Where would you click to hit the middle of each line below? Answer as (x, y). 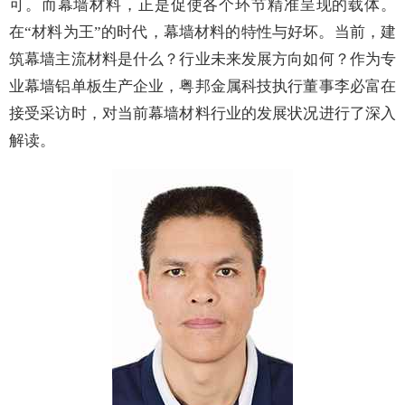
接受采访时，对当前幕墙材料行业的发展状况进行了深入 (202, 114)
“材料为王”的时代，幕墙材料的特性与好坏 (172, 33)
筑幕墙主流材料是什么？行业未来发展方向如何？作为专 (202, 60)
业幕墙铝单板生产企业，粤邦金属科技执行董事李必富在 (202, 87)
